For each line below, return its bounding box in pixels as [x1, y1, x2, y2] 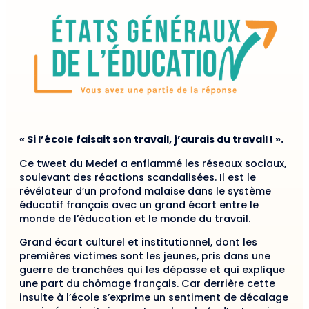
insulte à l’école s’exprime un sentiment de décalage [19, 290, 288, 305]
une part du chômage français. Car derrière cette [19, 277, 275, 291]
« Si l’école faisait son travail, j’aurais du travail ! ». [19, 132, 283, 147]
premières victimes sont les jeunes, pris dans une [19, 249, 270, 263]
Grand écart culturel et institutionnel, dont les [19, 235, 257, 250]
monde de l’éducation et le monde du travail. [19, 211, 250, 226]
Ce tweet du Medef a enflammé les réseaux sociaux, [19, 156, 286, 170]
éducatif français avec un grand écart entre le [19, 197, 259, 212]
